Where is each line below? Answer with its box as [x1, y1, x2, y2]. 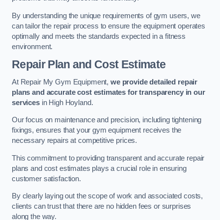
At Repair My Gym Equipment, [12, 78, 110, 86]
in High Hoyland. [39, 98, 93, 107]
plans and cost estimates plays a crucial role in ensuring [12, 164, 187, 172]
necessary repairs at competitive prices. [12, 137, 137, 145]
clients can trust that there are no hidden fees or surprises [12, 202, 192, 211]
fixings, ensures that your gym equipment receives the [12, 126, 182, 135]
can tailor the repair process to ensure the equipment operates [12, 22, 205, 30]
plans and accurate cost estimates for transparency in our [12, 88, 205, 96]
